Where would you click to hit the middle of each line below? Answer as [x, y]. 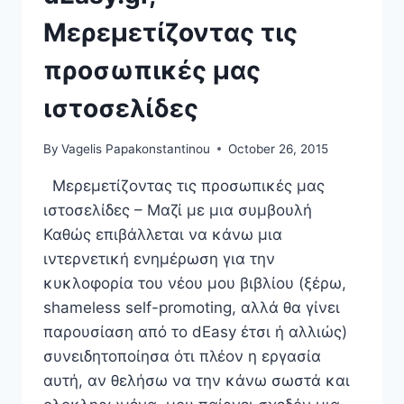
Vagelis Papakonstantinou [136, 148]
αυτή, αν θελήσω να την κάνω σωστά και [197, 380]
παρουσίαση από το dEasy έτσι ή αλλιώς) [195, 331]
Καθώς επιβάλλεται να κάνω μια [163, 234]
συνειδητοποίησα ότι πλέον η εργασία [182, 356]
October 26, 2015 [279, 148]
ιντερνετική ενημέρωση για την [159, 258]
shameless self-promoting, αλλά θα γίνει [192, 307]
